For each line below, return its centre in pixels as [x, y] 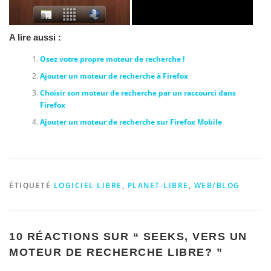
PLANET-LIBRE [158, 185]
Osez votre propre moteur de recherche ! [112, 59]
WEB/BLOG [217, 185]
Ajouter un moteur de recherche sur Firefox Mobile [131, 122]
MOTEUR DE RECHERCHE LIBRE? [111, 252]
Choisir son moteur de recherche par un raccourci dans [138, 93]
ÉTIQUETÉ [31, 185]
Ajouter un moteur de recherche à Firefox [114, 76]
